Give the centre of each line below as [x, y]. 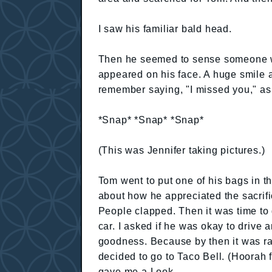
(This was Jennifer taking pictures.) [182, 150]
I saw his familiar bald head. [165, 29]
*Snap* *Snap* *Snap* [151, 120]
